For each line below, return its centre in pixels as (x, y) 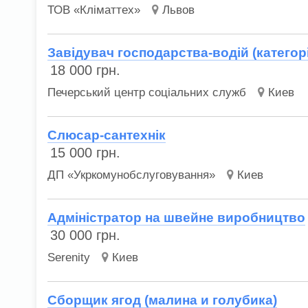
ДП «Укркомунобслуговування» (132, 175)
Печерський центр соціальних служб (147, 93)
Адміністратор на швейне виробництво (177, 218)
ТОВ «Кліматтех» (94, 10)
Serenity (69, 258)
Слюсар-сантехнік (107, 135)
